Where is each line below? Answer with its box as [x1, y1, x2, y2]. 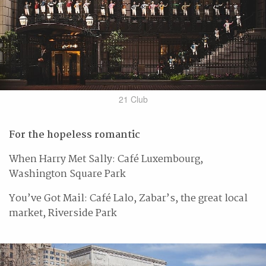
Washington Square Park [9, 166, 126, 182]
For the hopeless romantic [9, 126, 140, 143]
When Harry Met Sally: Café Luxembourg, [9, 151, 203, 167]
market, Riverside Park [9, 205, 117, 221]
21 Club [118, 93, 148, 105]
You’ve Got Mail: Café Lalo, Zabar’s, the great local [9, 190, 248, 207]
